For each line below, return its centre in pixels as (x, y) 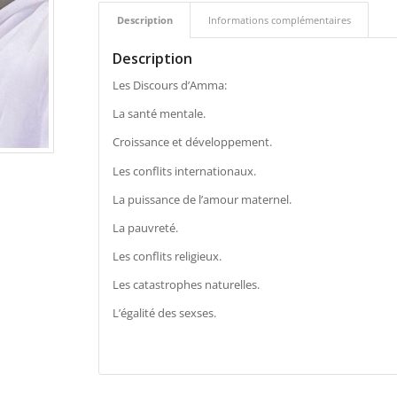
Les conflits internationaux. (184, 171)
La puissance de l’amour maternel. (202, 199)
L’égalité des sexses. (164, 312)
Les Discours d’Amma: (169, 86)
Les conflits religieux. (167, 256)
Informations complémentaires (279, 20)
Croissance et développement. (192, 142)
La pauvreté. (145, 227)
